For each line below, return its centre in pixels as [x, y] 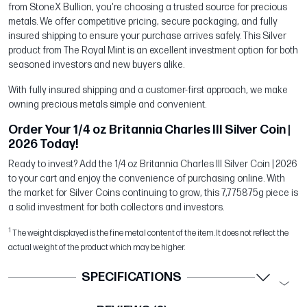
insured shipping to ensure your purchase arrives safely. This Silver [147, 36]
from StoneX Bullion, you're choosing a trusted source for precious [148, 8]
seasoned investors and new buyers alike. [96, 65]
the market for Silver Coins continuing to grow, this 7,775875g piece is [153, 193]
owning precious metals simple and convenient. [107, 105]
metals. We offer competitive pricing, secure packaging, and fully [143, 22]
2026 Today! [43, 145]
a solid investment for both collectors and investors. [116, 208]
